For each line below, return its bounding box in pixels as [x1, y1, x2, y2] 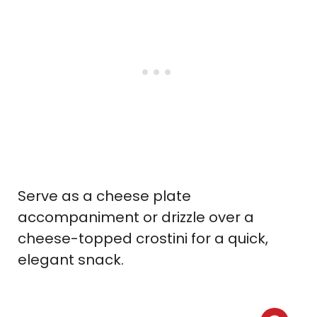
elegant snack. [18, 250, 124, 270]
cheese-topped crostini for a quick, [18, 229, 268, 249]
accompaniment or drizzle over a [18, 207, 254, 228]
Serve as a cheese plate [18, 186, 191, 207]
